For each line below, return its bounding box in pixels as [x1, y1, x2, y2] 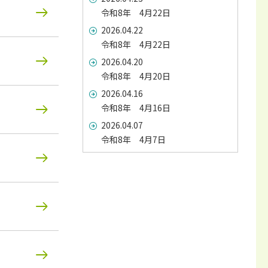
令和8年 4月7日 [101, 133, 166, 145]
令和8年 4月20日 [101, 70, 170, 82]
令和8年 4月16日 [101, 102, 170, 114]
